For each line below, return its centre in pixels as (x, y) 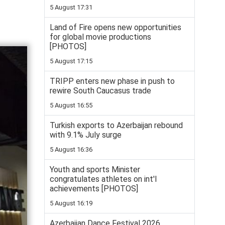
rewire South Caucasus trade (100, 91)
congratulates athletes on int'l (103, 179)
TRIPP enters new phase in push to (112, 81)
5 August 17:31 (71, 7)
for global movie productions (100, 37)
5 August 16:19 (71, 203)
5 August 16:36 (71, 149)
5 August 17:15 (71, 61)
